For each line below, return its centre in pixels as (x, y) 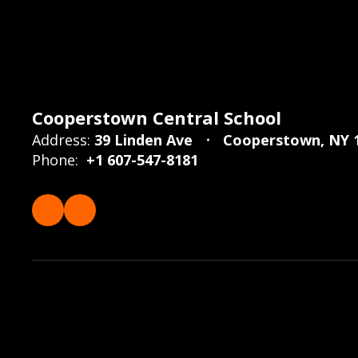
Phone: (55, 159)
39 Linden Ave (143, 139)
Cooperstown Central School (157, 117)
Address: (61, 139)
